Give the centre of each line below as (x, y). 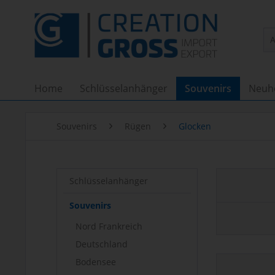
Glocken (195, 126)
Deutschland (102, 244)
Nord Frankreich (109, 226)
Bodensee (96, 262)
